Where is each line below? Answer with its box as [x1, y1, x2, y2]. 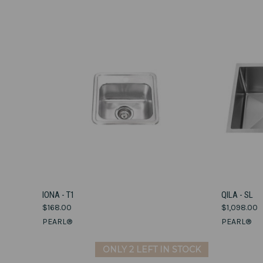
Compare [52, 204, 87, 215]
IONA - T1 [42, 190, 75, 201]
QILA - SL [221, 190, 254, 201]
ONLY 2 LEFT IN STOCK [103, 244, 201, 255]
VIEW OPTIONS [96, 186, 155, 196]
